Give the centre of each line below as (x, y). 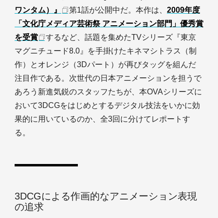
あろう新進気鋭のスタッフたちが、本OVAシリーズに (108, 92)
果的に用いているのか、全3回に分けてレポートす (102, 119)
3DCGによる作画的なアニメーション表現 (106, 196)
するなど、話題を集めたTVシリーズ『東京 (121, 37)
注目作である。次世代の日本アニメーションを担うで (108, 78)
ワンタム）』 (38, 10)
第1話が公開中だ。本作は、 (118, 10)
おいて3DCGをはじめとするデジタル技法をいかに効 (107, 105)
